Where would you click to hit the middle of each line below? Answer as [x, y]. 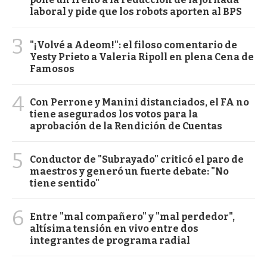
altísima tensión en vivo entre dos [114, 228]
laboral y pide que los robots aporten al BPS [136, 11]
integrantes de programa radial [110, 240]
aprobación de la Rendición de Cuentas [126, 126]
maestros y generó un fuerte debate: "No [129, 171]
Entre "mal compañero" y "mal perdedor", [132, 216]
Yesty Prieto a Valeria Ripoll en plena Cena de [142, 57]
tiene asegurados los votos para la [114, 114]
